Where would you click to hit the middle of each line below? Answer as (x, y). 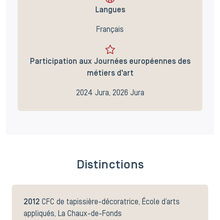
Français (110, 30)
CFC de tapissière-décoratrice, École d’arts (111, 202)
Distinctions (110, 165)
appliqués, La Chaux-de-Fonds (73, 214)
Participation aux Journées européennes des (110, 62)
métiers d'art (110, 73)
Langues (110, 10)
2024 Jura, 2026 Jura (110, 93)
